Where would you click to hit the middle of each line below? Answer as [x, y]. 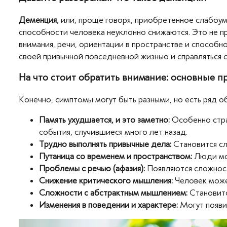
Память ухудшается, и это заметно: [104, 120]
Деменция [38, 20]
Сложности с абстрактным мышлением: [113, 193]
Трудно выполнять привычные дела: [105, 144]
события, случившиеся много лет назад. [113, 132]
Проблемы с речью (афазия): [92, 168]
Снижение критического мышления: [106, 181]
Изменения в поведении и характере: [108, 205]
